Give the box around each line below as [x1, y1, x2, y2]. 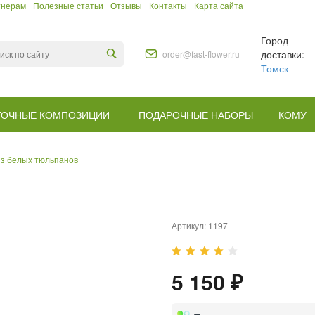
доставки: [261, 46, 304, 61]
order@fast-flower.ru [162, 47, 240, 60]
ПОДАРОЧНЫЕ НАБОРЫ [139, 107, 253, 122]
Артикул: [172, 219, 208, 231]
